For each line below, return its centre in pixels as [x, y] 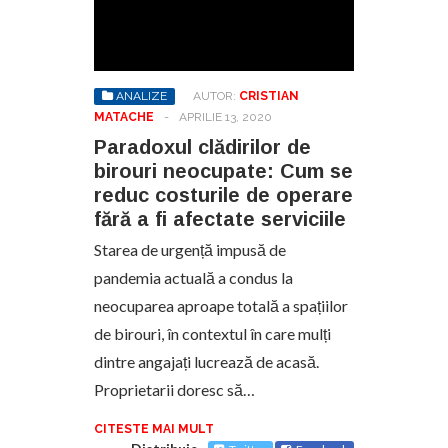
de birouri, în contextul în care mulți [212, 333]
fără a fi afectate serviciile [220, 218]
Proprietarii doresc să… [174, 389]
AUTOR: [216, 95]
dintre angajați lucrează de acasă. [206, 361]
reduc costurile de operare [223, 194]
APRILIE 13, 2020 [225, 116]
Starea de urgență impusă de [190, 249]
